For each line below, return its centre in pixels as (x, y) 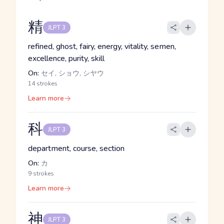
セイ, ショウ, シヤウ (71, 73)
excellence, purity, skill (66, 58)
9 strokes (41, 173)
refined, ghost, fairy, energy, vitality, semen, (102, 46)
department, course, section (76, 148)
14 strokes (43, 83)
